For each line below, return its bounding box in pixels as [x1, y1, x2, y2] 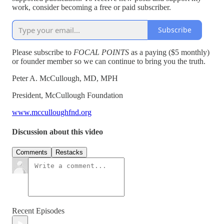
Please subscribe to [12, 47, 73, 56]
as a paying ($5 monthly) [129, 47, 209, 56]
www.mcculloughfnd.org [12, 107, 91, 116]
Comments [16, 148, 47, 156]
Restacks [55, 148, 83, 156]
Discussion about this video [12, 127, 103, 136]
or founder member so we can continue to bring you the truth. [12, 56, 205, 65]
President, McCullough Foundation [12, 90, 123, 99]
